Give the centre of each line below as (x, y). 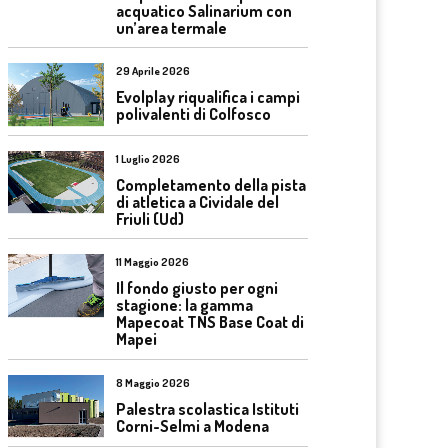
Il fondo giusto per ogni (197, 288)
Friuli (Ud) (150, 218)
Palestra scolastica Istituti (207, 408)
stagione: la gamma (184, 305)
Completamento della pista (211, 184)
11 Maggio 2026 (152, 262)
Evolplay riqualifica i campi (208, 97)
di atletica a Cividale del (197, 201)
